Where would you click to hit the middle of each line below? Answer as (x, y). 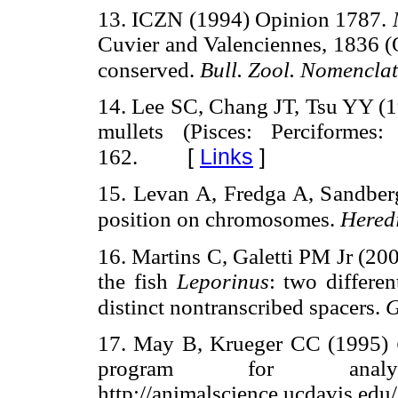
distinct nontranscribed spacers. (242, 306)
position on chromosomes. (219, 219)
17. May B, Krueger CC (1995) (247, 343)
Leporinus (223, 281)
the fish (137, 281)
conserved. (149, 70)
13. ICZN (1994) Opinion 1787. (245, 20)
